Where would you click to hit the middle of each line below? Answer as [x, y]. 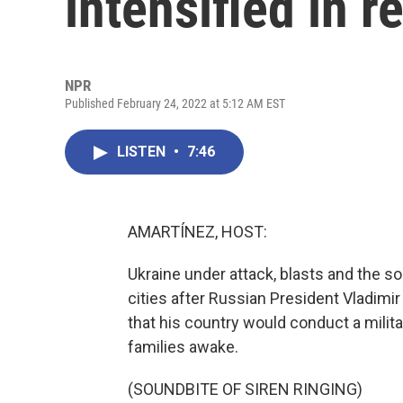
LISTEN [143, 152]
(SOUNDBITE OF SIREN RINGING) [245, 389]
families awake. [183, 347]
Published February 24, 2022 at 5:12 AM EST [175, 103]
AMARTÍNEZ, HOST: [197, 232]
